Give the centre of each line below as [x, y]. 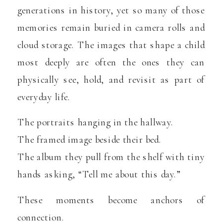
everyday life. [44, 97]
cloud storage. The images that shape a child [111, 45]
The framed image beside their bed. [89, 140]
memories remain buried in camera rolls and [111, 28]
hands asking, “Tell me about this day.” [99, 174]
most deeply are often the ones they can [111, 62]
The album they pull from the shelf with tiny [111, 157]
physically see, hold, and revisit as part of [111, 80]
